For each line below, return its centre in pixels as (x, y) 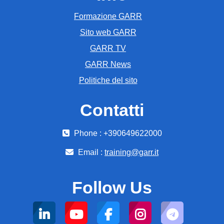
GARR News (108, 64)
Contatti (112, 110)
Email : (90, 152)
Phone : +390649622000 (117, 133)
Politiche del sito (108, 80)
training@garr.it (131, 152)
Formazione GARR (108, 16)
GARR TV (108, 48)
